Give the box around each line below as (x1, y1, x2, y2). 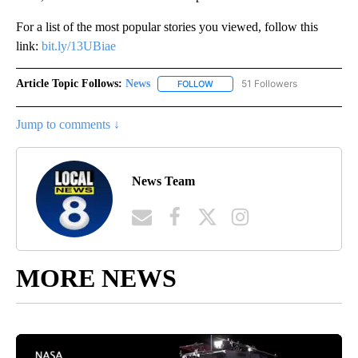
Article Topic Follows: (16, 77, 122, 89)
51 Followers (241, 77, 297, 89)
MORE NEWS (16, 264, 177, 293)
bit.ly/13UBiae (42, 38, 116, 53)
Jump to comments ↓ (16, 117, 120, 132)
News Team (132, 173, 195, 188)
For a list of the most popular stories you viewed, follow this (16, 19, 318, 34)
